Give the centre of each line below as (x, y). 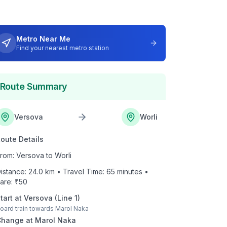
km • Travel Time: (74, 172)
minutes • (131, 172)
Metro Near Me (43, 39)
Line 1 (67, 198)
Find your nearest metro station (62, 48)
